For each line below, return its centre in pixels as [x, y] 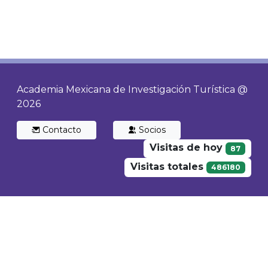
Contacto [61, 130]
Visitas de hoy [188, 148]
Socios [151, 130]
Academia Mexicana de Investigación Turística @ [132, 89]
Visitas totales [169, 167]
